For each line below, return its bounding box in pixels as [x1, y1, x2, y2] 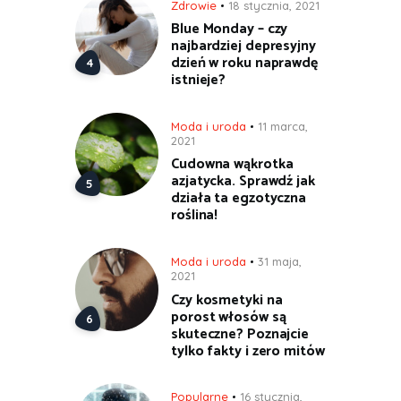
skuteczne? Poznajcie [171, 321, 309, 346]
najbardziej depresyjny [171, 34, 316, 59]
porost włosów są [171, 304, 286, 329]
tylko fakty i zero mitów [171, 338, 325, 363]
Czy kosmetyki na [171, 287, 283, 312]
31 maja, [258, 253, 302, 269]
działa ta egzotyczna [171, 186, 307, 211]
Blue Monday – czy [171, 17, 288, 42]
